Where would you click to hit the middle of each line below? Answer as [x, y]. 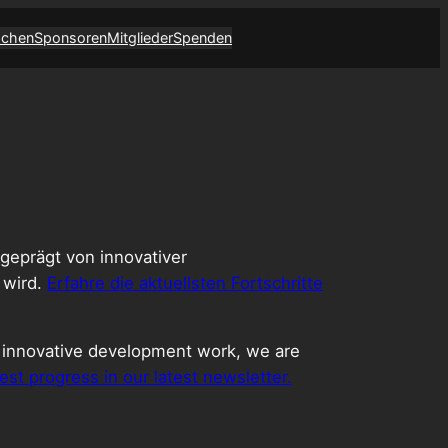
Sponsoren [70, 37]
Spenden [202, 37]
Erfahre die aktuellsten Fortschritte [185, 282]
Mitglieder [140, 37]
